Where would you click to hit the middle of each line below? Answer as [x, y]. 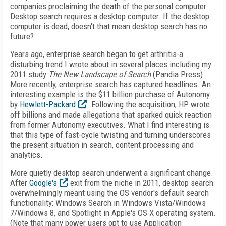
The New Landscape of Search [100, 74]
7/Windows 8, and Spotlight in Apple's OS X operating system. [113, 213]
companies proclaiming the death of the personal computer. [109, 6]
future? [22, 36]
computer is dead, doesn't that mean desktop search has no [109, 26]
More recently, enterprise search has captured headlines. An [110, 84]
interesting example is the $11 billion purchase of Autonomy [110, 94]
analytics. [26, 155]
